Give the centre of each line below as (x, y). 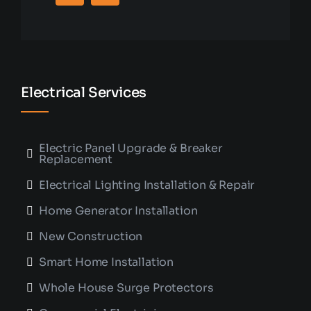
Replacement (76, 160)
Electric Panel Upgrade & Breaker (131, 149)
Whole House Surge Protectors (126, 288)
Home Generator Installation (118, 211)
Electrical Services (84, 93)
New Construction (91, 237)
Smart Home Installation (106, 262)
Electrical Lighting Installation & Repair (147, 185)
